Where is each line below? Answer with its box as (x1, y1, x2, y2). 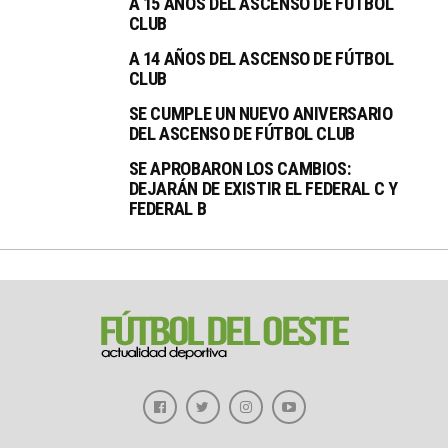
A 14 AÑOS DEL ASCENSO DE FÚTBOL (128, 47, 394, 69)
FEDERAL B (128, 197, 207, 219)
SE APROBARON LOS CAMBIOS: (128, 157, 351, 179)
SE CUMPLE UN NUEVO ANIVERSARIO (128, 102, 393, 124)
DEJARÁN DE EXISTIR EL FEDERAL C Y (128, 177, 398, 199)
